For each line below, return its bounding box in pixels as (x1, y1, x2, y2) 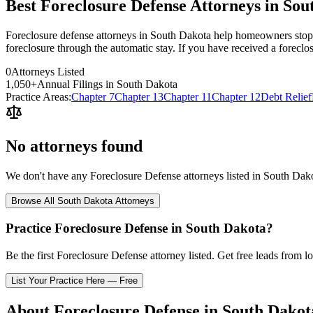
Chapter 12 (212, 90, 261, 103)
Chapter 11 (163, 90, 212, 103)
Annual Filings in (37, 78, 117, 90)
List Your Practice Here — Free (11, 275, 138, 286)
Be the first (6, 249, 57, 262)
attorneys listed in (181, 169, 263, 182)
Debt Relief (261, 90, 312, 103)
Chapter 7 (71, 90, 115, 103)
